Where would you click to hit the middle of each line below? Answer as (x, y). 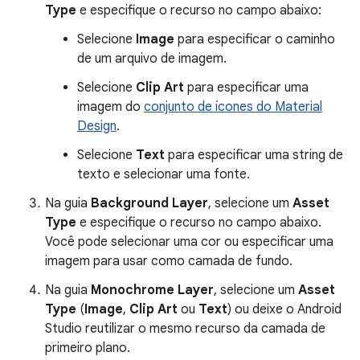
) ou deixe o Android (284, 309)
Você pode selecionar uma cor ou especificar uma (189, 241)
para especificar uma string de (254, 155)
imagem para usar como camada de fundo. (169, 261)
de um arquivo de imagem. (152, 58)
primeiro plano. (88, 348)
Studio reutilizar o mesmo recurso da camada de (185, 328)
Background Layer (149, 203)
